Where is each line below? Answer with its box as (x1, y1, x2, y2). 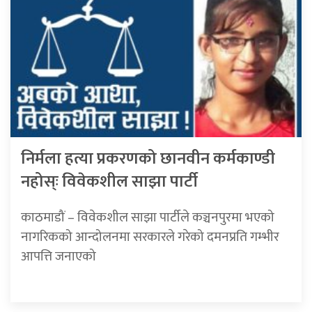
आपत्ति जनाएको (21, 245, 96, 268)
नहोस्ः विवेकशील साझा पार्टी (21, 168, 198, 196)
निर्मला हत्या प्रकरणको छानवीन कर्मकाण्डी (21, 145, 275, 173)
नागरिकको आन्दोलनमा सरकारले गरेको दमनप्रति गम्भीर (21, 226, 279, 249)
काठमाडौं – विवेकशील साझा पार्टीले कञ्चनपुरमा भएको (21, 206, 274, 229)
